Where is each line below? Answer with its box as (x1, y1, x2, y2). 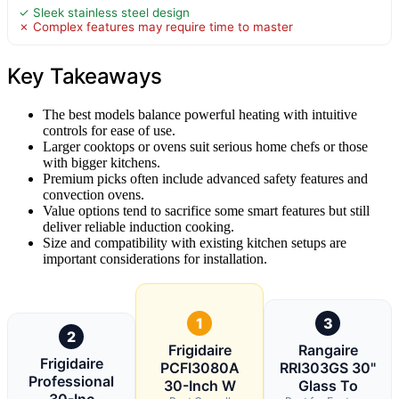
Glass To (297, 376, 358, 395)
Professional (28, 371, 114, 390)
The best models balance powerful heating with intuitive (43, 106, 357, 122)
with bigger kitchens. (43, 154, 160, 170)
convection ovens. (43, 186, 144, 202)
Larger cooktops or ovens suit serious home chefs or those (43, 138, 368, 154)
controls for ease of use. (43, 122, 175, 138)
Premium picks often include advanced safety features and (43, 170, 368, 186)
